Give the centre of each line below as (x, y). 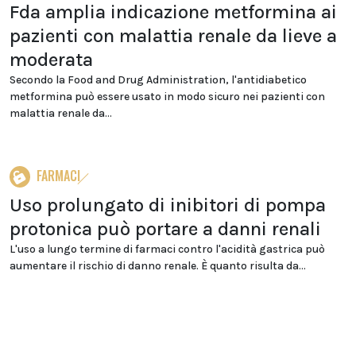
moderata (51, 60)
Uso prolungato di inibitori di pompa (168, 205)
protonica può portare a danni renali (165, 229)
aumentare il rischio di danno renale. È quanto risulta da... (158, 266)
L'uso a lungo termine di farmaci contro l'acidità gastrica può (167, 249)
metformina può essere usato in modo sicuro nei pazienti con (167, 97)
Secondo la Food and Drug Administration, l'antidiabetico (158, 80)
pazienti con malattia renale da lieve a (173, 36)
